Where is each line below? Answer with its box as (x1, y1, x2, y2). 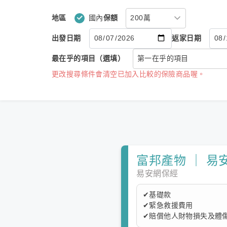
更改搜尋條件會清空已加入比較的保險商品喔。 (52, 69, 205, 78)
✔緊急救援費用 (143, 201, 193, 209)
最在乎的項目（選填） (52, 54, 125, 62)
